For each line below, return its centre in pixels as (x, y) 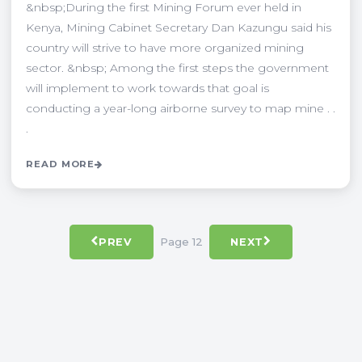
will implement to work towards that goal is (147, 88)
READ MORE (61, 164)
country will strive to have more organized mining (165, 47)
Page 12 (181, 242)
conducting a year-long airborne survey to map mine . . (181, 108)
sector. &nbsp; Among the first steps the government (177, 67)
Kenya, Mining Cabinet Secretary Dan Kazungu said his (179, 27)
